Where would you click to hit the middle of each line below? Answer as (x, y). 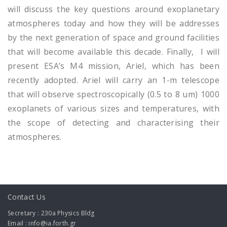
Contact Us (27, 197)
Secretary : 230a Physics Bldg (51, 213)
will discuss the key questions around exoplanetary (113, 9)
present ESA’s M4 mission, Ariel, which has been (113, 66)
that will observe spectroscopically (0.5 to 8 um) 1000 (113, 94)
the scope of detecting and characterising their (113, 123)
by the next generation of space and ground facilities (113, 38)
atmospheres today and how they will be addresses (113, 24)
